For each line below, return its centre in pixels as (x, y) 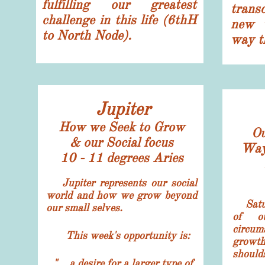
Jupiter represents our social (130, 183)
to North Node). (87, 35)
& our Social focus (122, 142)
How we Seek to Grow (122, 127)
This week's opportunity (115, 235)
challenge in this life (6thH (119, 20)
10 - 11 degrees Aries (122, 158)
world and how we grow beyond (122, 195)
